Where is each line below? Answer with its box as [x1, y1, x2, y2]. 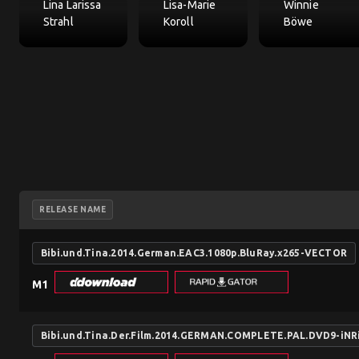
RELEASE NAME [39, 205, 106, 215]
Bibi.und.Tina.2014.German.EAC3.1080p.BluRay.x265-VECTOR [41, 248, 348, 259]
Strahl [43, 15, 74, 29]
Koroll [163, 15, 194, 29]
